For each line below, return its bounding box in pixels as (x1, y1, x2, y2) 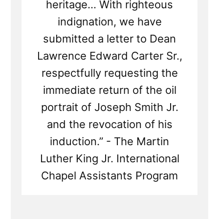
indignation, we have (57, 15, 162, 28)
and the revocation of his (46, 118, 173, 131)
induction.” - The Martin (50, 135, 169, 148)
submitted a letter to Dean (43, 32, 176, 45)
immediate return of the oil (43, 84, 176, 97)
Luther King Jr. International (40, 152, 179, 165)
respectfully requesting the (41, 66, 178, 80)
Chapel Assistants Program (41, 169, 178, 182)
